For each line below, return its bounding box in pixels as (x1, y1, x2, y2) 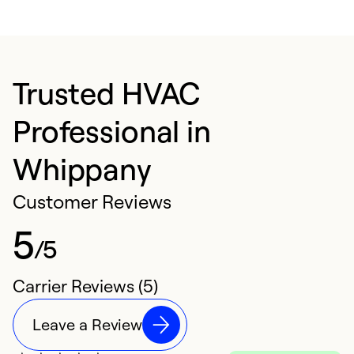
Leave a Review (32, 314, 143, 335)
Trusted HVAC (13, 73, 201, 112)
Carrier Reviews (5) (13, 275, 158, 297)
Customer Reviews (13, 190, 172, 214)
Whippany (13, 149, 152, 188)
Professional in (13, 111, 211, 150)
